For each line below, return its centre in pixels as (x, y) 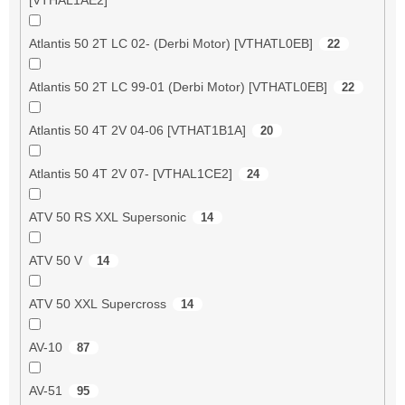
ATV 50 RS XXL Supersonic (107, 217)
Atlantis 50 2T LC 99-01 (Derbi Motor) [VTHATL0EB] (178, 86)
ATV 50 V (55, 260)
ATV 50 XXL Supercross (97, 303)
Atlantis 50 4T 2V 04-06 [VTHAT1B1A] (137, 130)
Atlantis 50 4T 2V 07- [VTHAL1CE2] (130, 173)
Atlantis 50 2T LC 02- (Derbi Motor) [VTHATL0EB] (170, 43)
